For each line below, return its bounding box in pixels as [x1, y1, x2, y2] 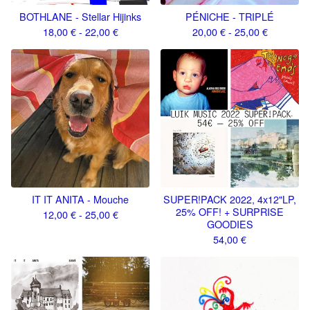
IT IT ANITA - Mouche [32, 192, 129, 206]
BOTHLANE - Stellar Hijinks [19, 9, 141, 24]
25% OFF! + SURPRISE [176, 204, 284, 219]
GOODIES [206, 217, 253, 231]
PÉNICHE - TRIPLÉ [185, 9, 274, 24]
